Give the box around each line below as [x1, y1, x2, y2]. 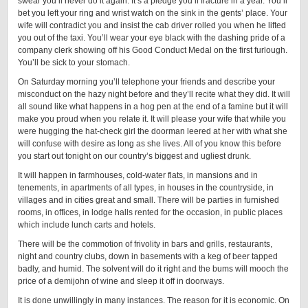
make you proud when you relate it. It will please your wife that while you [18, 114, 286, 124]
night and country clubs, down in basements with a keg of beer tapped [18, 252, 278, 261]
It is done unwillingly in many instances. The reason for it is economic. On [18, 296, 289, 305]
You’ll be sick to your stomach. [18, 58, 130, 67]
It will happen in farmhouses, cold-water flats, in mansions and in [18, 170, 258, 180]
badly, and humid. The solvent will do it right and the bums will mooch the [18, 264, 289, 274]
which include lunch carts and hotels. [18, 220, 155, 230]
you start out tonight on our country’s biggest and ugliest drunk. [18, 151, 251, 161]
